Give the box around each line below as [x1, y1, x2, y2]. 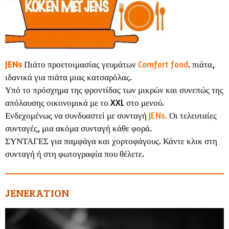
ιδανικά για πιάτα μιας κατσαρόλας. [5, 72, 132, 83]
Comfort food [138, 59, 188, 70]
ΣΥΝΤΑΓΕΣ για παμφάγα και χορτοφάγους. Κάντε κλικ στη [5, 136, 217, 147]
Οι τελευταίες [169, 110, 217, 121]
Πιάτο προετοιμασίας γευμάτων [22, 59, 138, 70]
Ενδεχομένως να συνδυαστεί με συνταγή [5, 110, 149, 121]
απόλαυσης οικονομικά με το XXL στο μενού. [5, 98, 164, 108]
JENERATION [5, 187, 69, 200]
